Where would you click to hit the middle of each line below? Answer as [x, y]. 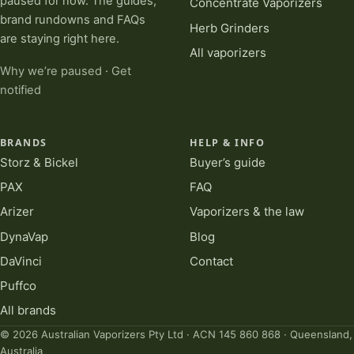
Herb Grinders [230, 28]
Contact [211, 261]
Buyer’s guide [228, 163]
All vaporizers [228, 52]
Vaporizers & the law [247, 212]
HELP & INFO [228, 142]
